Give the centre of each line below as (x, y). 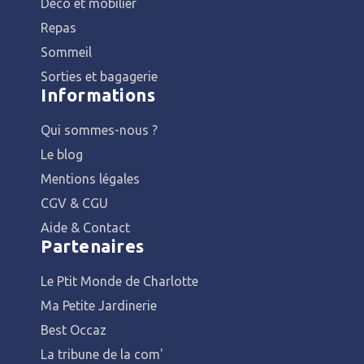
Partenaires (93, 245)
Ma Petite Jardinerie (99, 305)
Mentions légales (90, 178)
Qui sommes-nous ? (99, 130)
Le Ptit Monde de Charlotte (119, 281)
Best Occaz (74, 329)
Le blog (62, 154)
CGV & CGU (74, 203)
